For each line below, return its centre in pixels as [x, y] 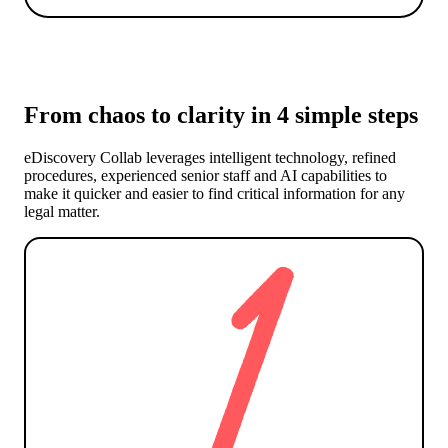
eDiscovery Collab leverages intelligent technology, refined [210, 157]
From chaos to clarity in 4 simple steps [221, 114]
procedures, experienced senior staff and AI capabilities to [205, 175]
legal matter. [62, 211]
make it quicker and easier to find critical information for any [214, 193]
